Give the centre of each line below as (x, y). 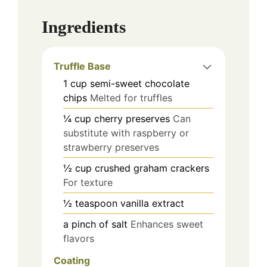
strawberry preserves (111, 148)
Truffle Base (82, 66)
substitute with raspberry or (126, 133)
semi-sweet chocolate (140, 84)
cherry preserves (132, 119)
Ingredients (84, 27)
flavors (79, 239)
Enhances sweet (167, 224)
